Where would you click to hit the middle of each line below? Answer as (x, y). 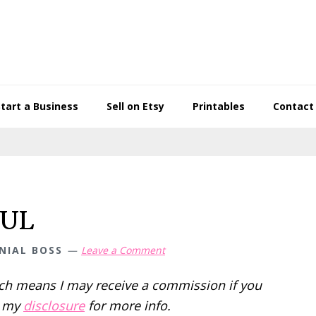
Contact (293, 106)
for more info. (128, 305)
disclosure (54, 305)
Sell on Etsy (135, 106)
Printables (219, 106)
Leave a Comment (123, 250)
